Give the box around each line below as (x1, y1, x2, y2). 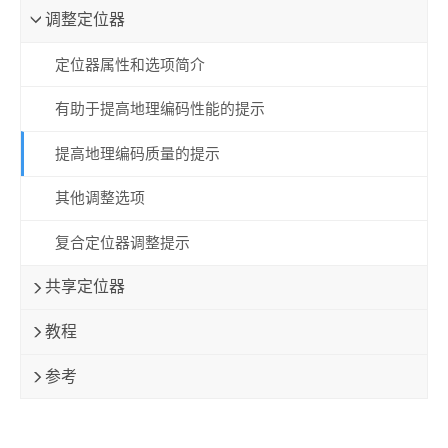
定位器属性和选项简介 (54, 55, 205, 74)
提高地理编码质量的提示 (54, 144, 220, 163)
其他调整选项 (54, 189, 145, 208)
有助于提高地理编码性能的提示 (54, 100, 265, 119)
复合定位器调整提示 (54, 233, 190, 252)
